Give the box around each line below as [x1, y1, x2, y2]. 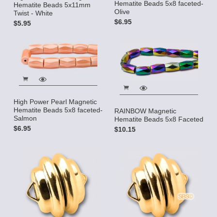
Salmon [14, 114, 37, 123]
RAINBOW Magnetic [114, 107, 176, 115]
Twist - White [14, 9, 53, 17]
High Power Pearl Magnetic [14, 98, 97, 106]
